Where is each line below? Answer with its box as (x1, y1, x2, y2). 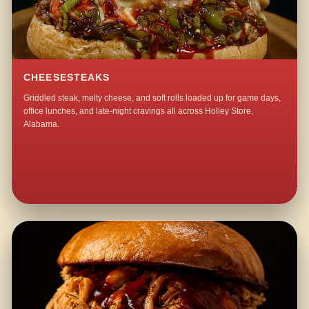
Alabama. (23, 119, 60, 130)
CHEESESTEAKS (23, 72, 110, 83)
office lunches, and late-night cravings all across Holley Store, (23, 106, 254, 117)
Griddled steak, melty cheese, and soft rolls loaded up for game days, (23, 93, 281, 103)
